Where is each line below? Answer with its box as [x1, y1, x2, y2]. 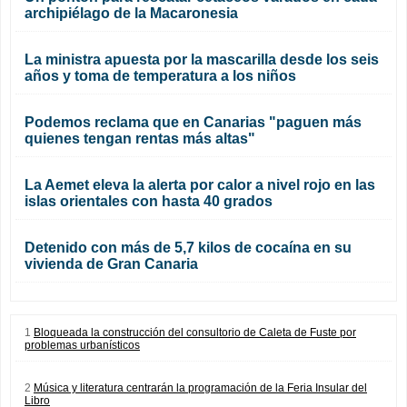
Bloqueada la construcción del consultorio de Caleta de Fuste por [34, 325, 356, 339]
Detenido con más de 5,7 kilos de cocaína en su [25, 239, 352, 255]
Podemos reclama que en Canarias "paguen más [25, 114, 362, 130]
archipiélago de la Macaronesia [25, 5, 238, 21]
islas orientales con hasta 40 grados [25, 193, 273, 209]
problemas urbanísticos [25, 338, 140, 352]
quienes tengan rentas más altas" [25, 130, 255, 146]
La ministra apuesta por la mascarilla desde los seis [25, 51, 379, 67]
